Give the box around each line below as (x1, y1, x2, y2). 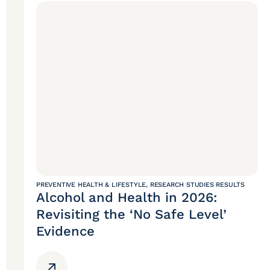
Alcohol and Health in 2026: (36, 190, 218, 206)
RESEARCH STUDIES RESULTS (149, 181, 245, 189)
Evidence (36, 224, 95, 239)
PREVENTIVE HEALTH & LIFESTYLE (36, 181, 146, 189)
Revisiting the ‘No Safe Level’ (36, 207, 227, 222)
